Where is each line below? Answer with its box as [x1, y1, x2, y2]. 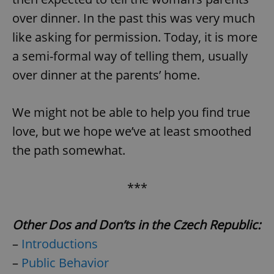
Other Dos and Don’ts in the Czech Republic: [12, 216, 261, 233]
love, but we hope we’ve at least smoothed [12, 122, 251, 139]
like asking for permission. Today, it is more [12, 28, 257, 45]
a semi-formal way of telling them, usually [12, 47, 248, 64]
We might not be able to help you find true [12, 103, 250, 120]
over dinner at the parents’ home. [12, 66, 200, 83]
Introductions [21, 235, 98, 252]
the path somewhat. [12, 141, 125, 158]
